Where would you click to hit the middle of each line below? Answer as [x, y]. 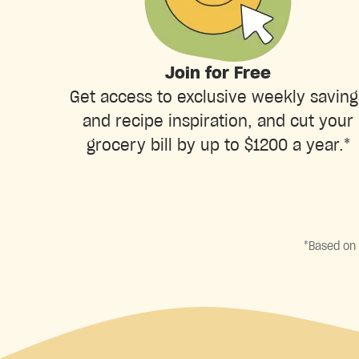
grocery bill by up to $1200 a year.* [218, 145]
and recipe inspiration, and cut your [218, 121]
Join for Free [218, 73]
